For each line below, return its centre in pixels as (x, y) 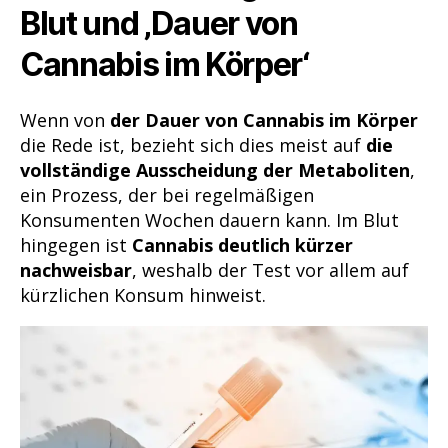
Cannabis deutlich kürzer (242, 244)
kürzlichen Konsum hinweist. (143, 294)
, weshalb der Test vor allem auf (270, 269)
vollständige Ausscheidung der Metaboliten (215, 169)
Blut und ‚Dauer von (159, 24)
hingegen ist (76, 244)
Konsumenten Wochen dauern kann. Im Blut (209, 219)
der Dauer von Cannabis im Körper (264, 119)
